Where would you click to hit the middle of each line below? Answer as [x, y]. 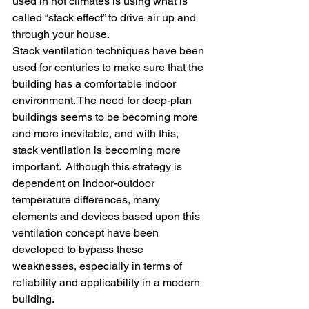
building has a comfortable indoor [96, 84]
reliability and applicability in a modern [108, 282]
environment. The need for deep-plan [103, 100]
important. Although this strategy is [99, 167]
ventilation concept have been [87, 233]
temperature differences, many [88, 200]
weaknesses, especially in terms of [99, 266]
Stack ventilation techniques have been [110, 51]
